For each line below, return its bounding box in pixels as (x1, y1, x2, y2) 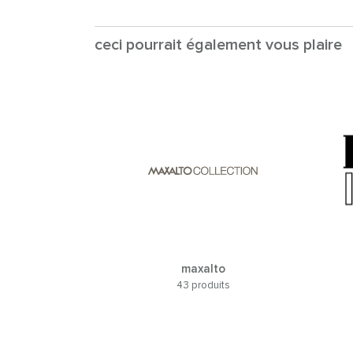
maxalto (181, 262, 225, 275)
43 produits (176, 280, 230, 291)
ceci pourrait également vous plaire (95, 36, 342, 53)
